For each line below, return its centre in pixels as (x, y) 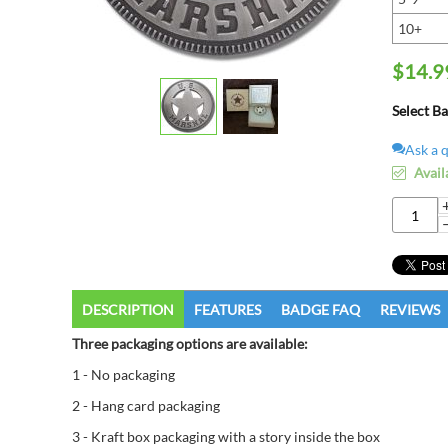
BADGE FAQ (320, 309)
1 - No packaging (123, 374)
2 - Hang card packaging (146, 405)
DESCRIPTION (128, 309)
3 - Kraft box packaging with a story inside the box (226, 436)
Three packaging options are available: (190, 343)
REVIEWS (410, 309)
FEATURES (227, 309)
